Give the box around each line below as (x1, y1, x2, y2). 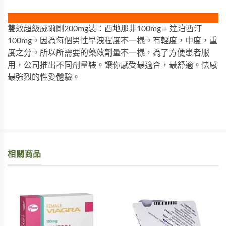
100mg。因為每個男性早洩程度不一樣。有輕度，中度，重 (8, 37, 217, 45)
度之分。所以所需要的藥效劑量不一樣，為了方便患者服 (8, 49, 209, 58)
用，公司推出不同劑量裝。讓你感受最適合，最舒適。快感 (8, 61, 217, 70)
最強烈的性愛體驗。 (8, 73, 80, 82)
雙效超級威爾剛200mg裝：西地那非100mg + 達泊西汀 (8, 25, 202, 33)
